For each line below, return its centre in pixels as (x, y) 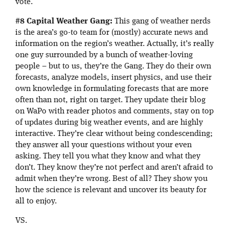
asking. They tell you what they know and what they (108, 157)
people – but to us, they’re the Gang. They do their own (113, 67)
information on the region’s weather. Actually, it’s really (114, 44)
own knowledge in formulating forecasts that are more (112, 89)
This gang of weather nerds (162, 22)
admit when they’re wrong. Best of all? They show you (111, 179)
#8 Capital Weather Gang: (64, 22)
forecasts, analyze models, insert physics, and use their (113, 78)
